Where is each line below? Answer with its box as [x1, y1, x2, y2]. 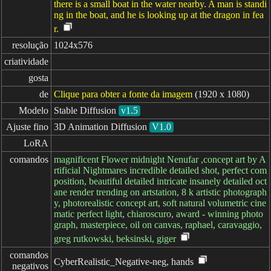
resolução [12, 40, 48, 50]
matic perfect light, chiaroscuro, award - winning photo [54, 209, 263, 219]
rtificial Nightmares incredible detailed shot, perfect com [54, 165, 267, 175]
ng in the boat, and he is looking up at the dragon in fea [54, 10, 264, 20]
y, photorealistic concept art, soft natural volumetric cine [54, 198, 266, 208]
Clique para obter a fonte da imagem [54, 89, 192, 99]
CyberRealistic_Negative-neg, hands [54, 256, 194, 267]
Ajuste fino [6, 122, 48, 132]
